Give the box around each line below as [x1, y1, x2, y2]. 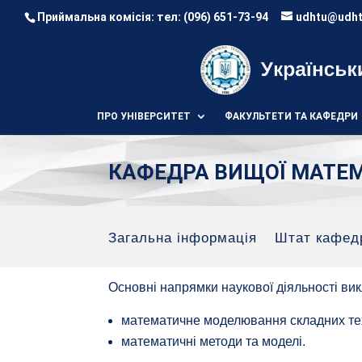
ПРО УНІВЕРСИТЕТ [96, 111, 191, 122]
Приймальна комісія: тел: [37, 10, 183, 23]
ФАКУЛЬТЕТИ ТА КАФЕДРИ [224, 111, 358, 122]
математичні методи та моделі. [121, 335, 306, 349]
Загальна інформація [108, 230, 258, 246]
